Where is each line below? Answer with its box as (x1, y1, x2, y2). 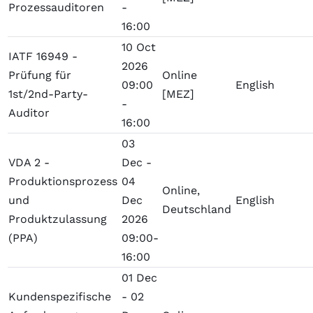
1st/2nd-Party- (8, 87, 89, 101)
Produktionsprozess (8, 175, 118, 189)
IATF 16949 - (8, 50, 78, 64)
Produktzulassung (8, 212, 108, 226)
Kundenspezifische (8, 290, 112, 304)
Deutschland (162, 203, 232, 217)
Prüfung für (8, 68, 72, 82)
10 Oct (122, 41, 156, 54)
